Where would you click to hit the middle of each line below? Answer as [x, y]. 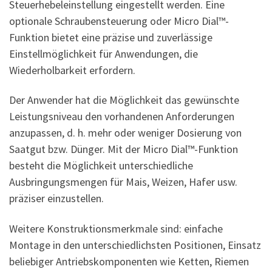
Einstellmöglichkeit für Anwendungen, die [104, 53]
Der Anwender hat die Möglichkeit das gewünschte [124, 100]
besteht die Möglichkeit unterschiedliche [101, 166]
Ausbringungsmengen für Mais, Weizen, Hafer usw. [123, 182]
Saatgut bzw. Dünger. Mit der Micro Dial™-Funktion [124, 149]
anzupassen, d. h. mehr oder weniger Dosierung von [125, 133]
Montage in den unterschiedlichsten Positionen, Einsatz [135, 245]
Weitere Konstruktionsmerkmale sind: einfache [116, 228]
